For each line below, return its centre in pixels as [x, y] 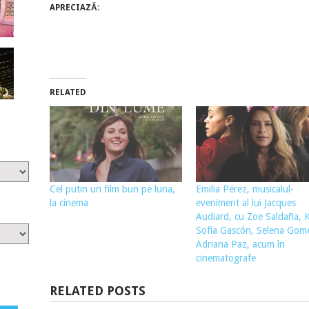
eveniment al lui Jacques [246, 202]
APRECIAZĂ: [74, 7]
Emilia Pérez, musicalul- [245, 189]
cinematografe [227, 258]
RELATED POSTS [97, 290]
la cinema [69, 202]
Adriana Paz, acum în [240, 244]
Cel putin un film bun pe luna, [112, 189]
